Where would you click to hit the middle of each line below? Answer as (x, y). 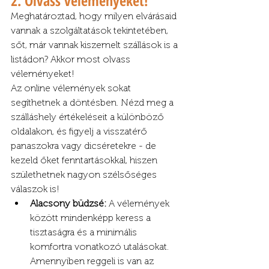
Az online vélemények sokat (72, 88)
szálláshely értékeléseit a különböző (89, 117)
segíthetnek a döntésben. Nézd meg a (93, 103)
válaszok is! (35, 189)
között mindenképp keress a (92, 218)
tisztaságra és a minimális (85, 232)
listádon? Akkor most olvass (72, 59)
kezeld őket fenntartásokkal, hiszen (85, 160)
